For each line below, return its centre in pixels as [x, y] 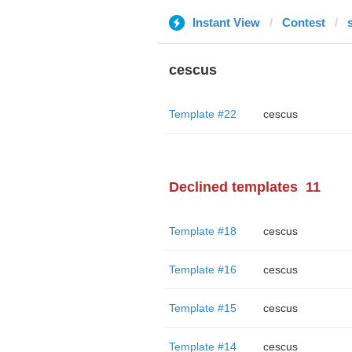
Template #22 [202, 114]
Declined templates [233, 187]
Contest [303, 22]
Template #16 [202, 269]
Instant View [226, 22]
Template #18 [202, 231]
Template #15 [202, 308]
